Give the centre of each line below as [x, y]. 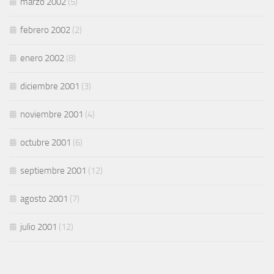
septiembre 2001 [53, 171]
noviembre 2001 [52, 115]
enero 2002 [42, 58]
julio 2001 [39, 227]
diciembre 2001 [50, 87]
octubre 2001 [46, 143]
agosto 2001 [44, 199]
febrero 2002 [45, 30]
